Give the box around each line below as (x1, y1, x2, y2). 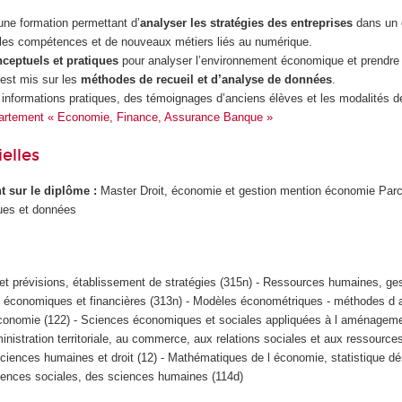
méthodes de (81, 72, 153, 86)
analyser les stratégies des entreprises (140, 15, 357, 30)
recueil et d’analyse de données (156, 72, 333, 86)
